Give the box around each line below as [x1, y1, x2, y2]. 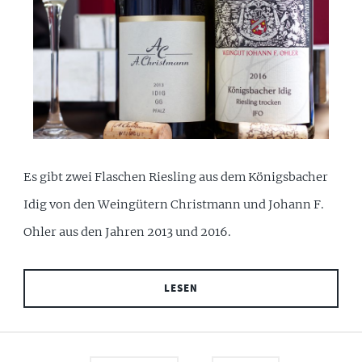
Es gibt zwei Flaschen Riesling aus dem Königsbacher [23, 169, 329, 184]
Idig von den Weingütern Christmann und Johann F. [23, 196, 325, 212]
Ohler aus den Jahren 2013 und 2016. [23, 224, 232, 239]
